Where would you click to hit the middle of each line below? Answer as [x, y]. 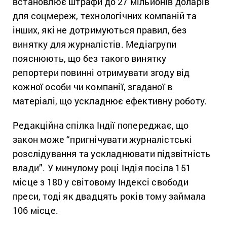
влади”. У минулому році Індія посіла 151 [102, 168]
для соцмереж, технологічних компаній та [105, 16]
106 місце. [35, 211]
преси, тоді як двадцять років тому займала [109, 196]
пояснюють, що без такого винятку [90, 59]
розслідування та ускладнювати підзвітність [112, 154]
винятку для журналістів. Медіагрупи [95, 44]
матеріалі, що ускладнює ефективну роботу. [110, 101]
